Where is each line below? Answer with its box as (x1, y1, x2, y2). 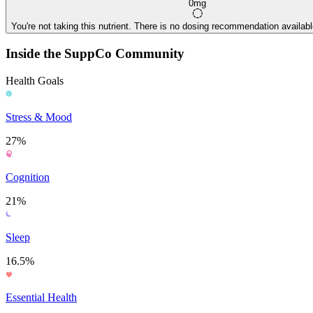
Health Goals (6, 75, 64, 87)
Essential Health (6, 291, 77, 304)
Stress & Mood (6, 111, 72, 124)
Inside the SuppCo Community (6, 46, 184, 61)
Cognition (6, 171, 50, 184)
